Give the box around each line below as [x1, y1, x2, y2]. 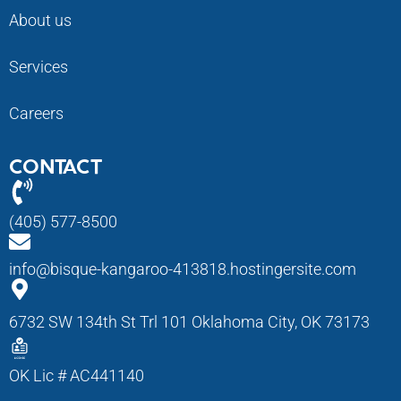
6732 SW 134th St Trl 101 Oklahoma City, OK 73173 [9, 312, 370, 331]
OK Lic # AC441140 [9, 366, 144, 385]
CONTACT [9, 159, 102, 177]
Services [9, 57, 68, 76]
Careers [9, 104, 64, 123]
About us [9, 11, 72, 30]
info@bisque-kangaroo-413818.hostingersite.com [9, 260, 356, 278]
